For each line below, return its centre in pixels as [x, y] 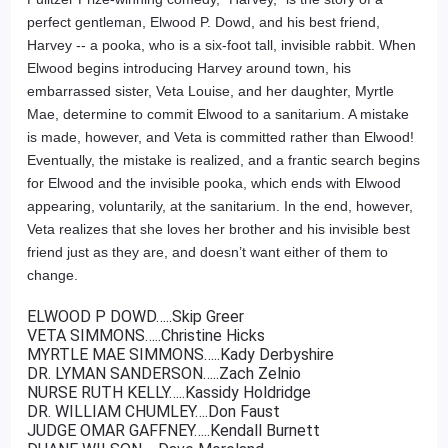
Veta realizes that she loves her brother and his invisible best [219, 229]
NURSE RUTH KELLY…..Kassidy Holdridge [169, 392]
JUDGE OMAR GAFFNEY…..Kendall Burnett [174, 430]
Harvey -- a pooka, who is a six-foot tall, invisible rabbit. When [222, 45]
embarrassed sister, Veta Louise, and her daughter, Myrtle [211, 91]
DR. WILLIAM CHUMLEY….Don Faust [154, 411]
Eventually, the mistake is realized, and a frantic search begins [224, 160]
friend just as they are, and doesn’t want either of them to [208, 252]
